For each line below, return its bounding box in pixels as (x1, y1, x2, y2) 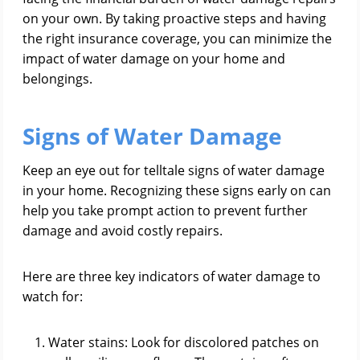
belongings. (22, 70, 92, 88)
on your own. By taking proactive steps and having (22, 10, 326, 27)
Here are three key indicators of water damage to (22, 268, 321, 285)
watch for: (22, 288, 83, 305)
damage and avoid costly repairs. (22, 222, 223, 239)
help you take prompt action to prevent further (22, 202, 308, 219)
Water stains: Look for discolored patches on (48, 333, 319, 351)
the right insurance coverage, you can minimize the (22, 30, 332, 47)
